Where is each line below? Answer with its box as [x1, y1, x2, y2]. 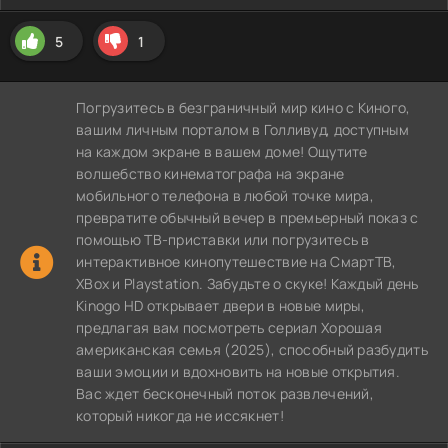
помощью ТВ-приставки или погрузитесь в [76, 230, 370, 249]
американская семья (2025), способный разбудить [76, 340, 428, 359]
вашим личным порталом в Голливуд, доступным [76, 120, 410, 139]
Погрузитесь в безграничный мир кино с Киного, [76, 98, 411, 117]
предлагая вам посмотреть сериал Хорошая [76, 318, 382, 337]
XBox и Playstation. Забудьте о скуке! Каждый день [76, 274, 419, 293]
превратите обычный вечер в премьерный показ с [76, 208, 419, 227]
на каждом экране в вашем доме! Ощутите [76, 142, 368, 161]
